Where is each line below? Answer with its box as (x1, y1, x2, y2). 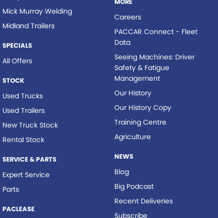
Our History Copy (114, 102, 171, 112)
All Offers (2, 55, 32, 66)
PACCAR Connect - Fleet (114, 26, 176, 36)
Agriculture (114, 131, 151, 142)
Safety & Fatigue (114, 62, 169, 73)
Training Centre (114, 117, 166, 127)
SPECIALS (2, 40, 32, 50)
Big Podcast (114, 181, 154, 191)
